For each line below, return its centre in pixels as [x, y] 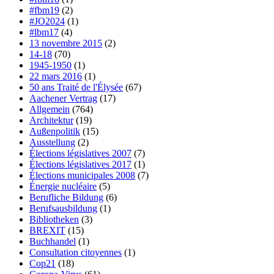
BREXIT [47, 231]
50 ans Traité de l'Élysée [76, 87]
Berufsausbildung [63, 209]
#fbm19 [44, 10]
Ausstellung [52, 143]
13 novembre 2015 [66, 43]
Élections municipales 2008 [82, 176]
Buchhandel [53, 242]
